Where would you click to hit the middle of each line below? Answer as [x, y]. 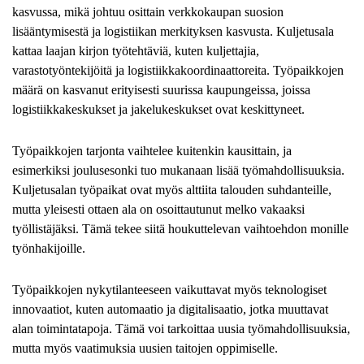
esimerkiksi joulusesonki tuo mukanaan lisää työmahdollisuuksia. [178, 171]
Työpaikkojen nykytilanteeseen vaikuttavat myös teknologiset [169, 290]
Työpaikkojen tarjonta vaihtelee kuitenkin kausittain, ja [152, 151]
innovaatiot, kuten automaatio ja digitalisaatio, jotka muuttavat [170, 310]
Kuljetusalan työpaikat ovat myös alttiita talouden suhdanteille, [172, 190]
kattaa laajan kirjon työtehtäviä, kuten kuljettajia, [136, 50]
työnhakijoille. [49, 249]
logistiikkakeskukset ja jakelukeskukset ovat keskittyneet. [158, 109]
